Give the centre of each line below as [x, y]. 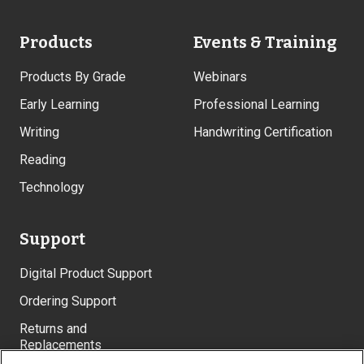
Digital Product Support [86, 274]
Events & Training [265, 43]
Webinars [220, 77]
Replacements [61, 345]
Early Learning [59, 105]
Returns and [53, 329]
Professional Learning [256, 105]
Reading [43, 160]
